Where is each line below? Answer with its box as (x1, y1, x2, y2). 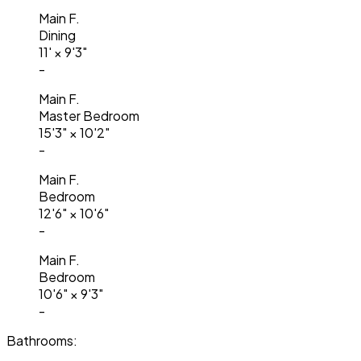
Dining (39, 26, 76, 44)
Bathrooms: (6, 331, 77, 349)
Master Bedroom (39, 106, 139, 124)
